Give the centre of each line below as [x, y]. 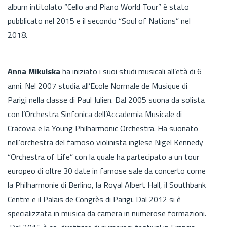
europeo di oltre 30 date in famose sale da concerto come [107, 171]
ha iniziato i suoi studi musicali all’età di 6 [131, 71]
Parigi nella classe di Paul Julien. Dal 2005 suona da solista [106, 100]
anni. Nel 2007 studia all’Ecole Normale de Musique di [98, 85]
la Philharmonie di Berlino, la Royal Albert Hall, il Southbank [107, 185]
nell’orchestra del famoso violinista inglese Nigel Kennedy [105, 142]
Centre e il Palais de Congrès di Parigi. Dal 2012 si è [94, 199]
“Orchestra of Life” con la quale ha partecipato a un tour [103, 156]
